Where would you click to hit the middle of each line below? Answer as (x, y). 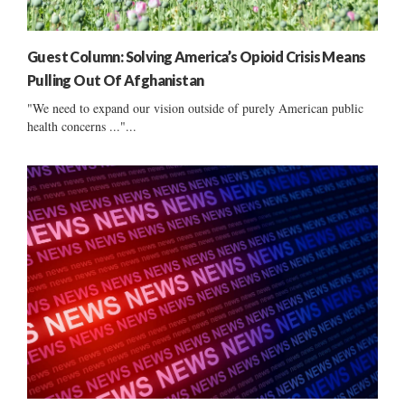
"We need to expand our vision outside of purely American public (195, 108)
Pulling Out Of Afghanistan (116, 80)
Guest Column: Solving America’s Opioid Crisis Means (197, 56)
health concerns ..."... (82, 126)
